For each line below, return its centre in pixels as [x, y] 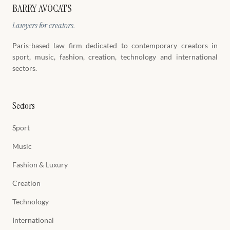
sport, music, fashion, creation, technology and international [115, 57]
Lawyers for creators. [44, 25]
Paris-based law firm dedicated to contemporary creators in [115, 45]
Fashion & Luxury [40, 165]
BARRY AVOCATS [42, 8]
